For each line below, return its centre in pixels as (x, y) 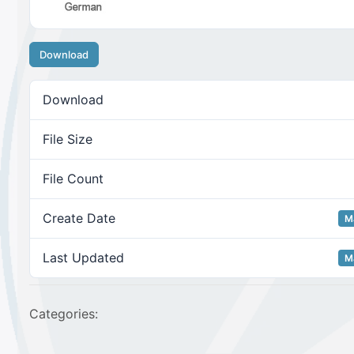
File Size (68, 139)
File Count (73, 179)
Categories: (64, 314)
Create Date (79, 218)
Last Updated (83, 258)
